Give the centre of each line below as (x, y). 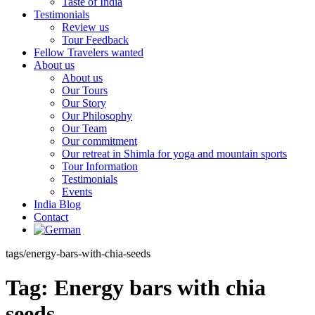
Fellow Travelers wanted (89, 52)
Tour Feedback (95, 40)
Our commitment (99, 141)
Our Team (84, 128)
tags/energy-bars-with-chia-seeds (78, 253)
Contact (51, 217)
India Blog (57, 204)
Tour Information (100, 166)
